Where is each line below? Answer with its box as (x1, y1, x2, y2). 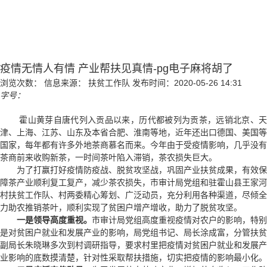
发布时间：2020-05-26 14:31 (132, 78, 242, 88)
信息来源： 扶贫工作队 (44, 78, 130, 88)
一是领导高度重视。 (17, 215, 92, 225)
